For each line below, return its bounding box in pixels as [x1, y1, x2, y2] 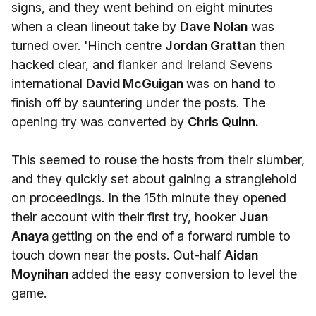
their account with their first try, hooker [11, 209, 239, 224]
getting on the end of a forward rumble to [51, 229, 291, 243]
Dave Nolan [180, 19, 248, 34]
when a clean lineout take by [11, 19, 180, 34]
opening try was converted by [11, 114, 188, 129]
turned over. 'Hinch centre [11, 38, 165, 53]
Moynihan [11, 267, 71, 281]
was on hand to [186, 76, 276, 91]
